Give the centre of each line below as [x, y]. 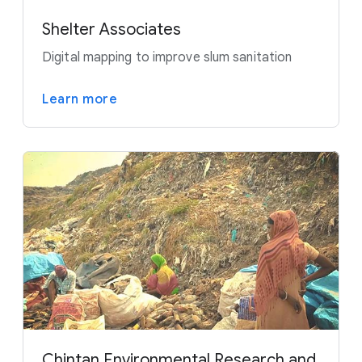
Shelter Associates [112, 30]
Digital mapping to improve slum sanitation [167, 58]
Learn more [80, 100]
